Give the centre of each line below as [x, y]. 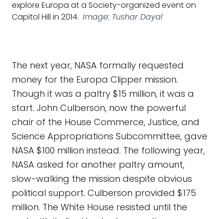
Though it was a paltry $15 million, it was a [103, 94]
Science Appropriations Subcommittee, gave [109, 136]
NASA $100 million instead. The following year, [108, 150]
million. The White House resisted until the [99, 207]
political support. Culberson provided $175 [104, 193]
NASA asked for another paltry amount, [98, 164]
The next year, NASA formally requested [98, 65]
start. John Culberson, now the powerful [99, 108]
